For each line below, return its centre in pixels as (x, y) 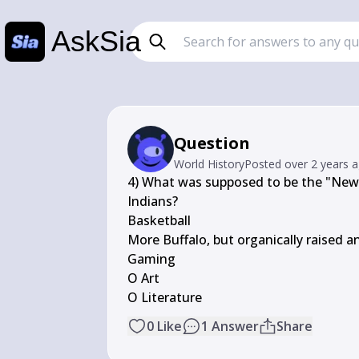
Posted (265, 164)
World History (210, 164)
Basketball (159, 220)
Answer (236, 326)
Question (212, 143)
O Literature (165, 297)
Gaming (152, 259)
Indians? (153, 201)
